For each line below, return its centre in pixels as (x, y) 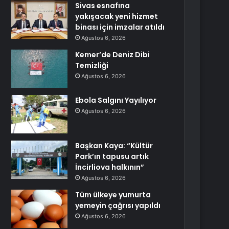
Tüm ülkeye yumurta (113, 195)
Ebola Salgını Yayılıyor (116, 100)
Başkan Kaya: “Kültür (114, 146)
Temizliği (92, 65)
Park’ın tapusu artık (112, 156)
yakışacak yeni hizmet (117, 16)
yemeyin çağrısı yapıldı (118, 205)
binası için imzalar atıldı (120, 27)
